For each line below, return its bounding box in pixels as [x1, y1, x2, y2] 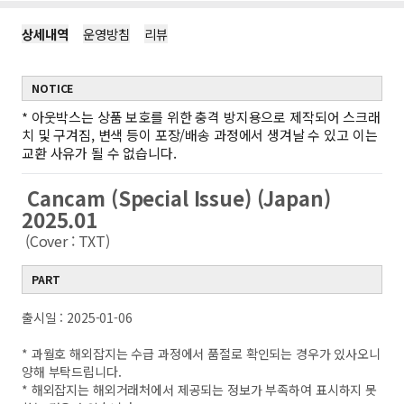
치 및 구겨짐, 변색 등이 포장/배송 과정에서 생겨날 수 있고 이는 [22, 125, 378, 144]
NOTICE [32, 80, 74, 96]
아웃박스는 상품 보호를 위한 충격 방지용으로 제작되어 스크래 [31, 107, 381, 126]
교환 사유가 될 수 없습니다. [22, 143, 177, 162]
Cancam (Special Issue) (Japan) [22, 183, 331, 212]
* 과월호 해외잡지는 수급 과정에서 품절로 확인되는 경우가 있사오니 [22, 344, 381, 363]
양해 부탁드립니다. [22, 363, 122, 381]
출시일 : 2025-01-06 [22, 308, 133, 326]
